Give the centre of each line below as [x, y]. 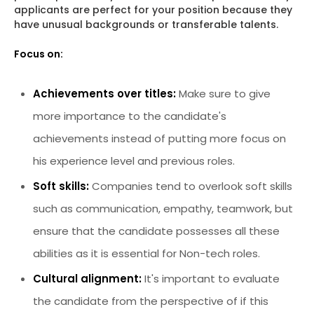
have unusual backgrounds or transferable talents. [146, 25]
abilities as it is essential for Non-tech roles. [146, 254]
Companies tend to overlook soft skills [192, 186]
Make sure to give [225, 94]
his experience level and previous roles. [134, 161]
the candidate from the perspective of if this [151, 301]
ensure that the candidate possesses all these [156, 231]
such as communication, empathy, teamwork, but [163, 209]
